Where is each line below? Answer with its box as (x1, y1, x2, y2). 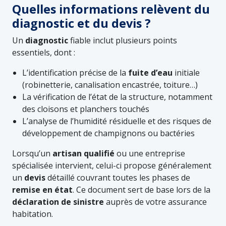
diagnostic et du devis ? (12, 15, 151, 31)
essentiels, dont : (12, 46, 75, 58)
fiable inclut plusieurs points (68, 34, 177, 46)
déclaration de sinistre (12, 196, 104, 207)
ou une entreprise (115, 147, 185, 159)
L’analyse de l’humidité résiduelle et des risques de (22, 115, 211, 127)
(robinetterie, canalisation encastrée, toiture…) (22, 79, 198, 90)
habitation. (12, 208, 53, 219)
